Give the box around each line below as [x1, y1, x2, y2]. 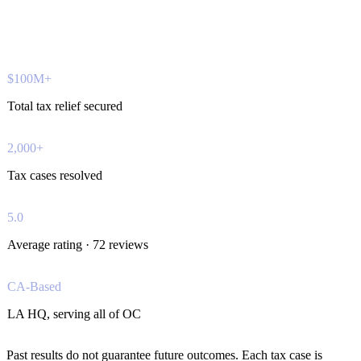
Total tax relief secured [7, 98, 122, 113]
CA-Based [7, 279, 61, 293]
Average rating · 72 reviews [7, 237, 148, 251]
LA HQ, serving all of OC [7, 306, 141, 321]
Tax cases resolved [7, 168, 102, 182]
